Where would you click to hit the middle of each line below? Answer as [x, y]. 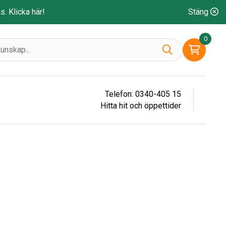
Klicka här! [27, 12]
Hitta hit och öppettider [141, 106]
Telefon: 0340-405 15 [143, 94]
